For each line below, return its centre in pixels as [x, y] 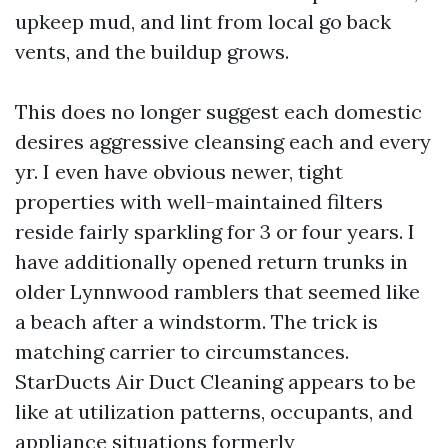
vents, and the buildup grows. [152, 51]
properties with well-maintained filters [199, 201]
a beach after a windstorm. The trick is [196, 321]
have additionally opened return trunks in [211, 261]
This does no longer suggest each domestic [218, 111]
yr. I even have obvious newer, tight [179, 171]
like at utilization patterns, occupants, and [214, 411]
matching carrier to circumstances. [182, 351]
